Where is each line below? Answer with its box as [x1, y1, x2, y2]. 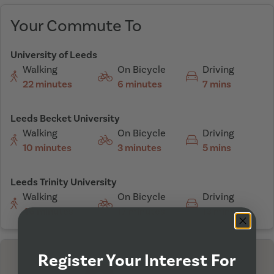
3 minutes [117, 141, 162, 154]
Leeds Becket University [10, 111, 120, 125]
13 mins [202, 204, 235, 218]
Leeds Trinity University [10, 175, 117, 188]
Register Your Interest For [38, 250, 236, 272]
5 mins [202, 141, 231, 154]
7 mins [202, 77, 231, 91]
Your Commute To [10, 15, 142, 37]
